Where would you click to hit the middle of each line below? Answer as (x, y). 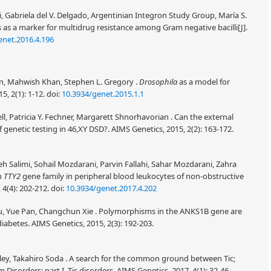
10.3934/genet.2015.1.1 (103, 94)
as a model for (204, 82)
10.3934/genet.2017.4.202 (111, 188)
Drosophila (158, 82)
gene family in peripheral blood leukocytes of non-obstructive (132, 176)
